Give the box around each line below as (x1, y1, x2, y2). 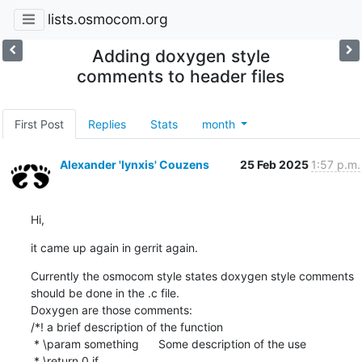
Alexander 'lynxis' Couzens (59, 157, 209, 171)
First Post (14, 116, 64, 131)
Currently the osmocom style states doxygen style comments (30, 268, 354, 283)
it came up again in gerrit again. (30, 240, 198, 255)
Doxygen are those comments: (30, 302, 192, 317)
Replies (87, 116, 126, 131)
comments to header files (77, 65, 285, 86)
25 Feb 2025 (239, 157, 311, 171)
